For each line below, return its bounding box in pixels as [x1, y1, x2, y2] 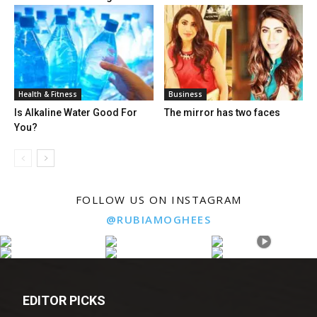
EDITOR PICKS [23, 293, 105, 309]
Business [168, 89, 202, 100]
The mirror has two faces [163, 107, 280, 119]
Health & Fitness [18, 89, 77, 100]
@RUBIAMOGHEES [105, 212, 212, 227]
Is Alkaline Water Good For [14, 107, 137, 119]
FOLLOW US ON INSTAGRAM [75, 192, 242, 207]
